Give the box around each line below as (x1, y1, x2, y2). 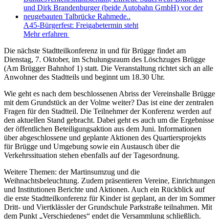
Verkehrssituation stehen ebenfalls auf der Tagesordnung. (4, 151, 181, 160)
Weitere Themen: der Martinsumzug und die (4, 168, 140, 176)
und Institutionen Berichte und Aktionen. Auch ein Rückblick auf (4, 185, 205, 194)
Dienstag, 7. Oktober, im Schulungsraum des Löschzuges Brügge (4, 55, 205, 64)
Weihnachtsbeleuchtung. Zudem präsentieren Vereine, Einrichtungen (4, 176, 215, 185)
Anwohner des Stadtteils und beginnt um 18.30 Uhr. (4, 73, 165, 82)
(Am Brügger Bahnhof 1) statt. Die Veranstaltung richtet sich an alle (4, 64, 213, 73)
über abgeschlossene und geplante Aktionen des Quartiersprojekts (4, 133, 206, 142)
